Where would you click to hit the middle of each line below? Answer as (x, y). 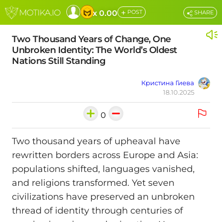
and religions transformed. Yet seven (93, 183)
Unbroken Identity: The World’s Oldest (95, 50)
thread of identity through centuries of (97, 211)
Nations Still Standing (58, 61)
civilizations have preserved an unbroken (103, 197)
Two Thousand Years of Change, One (91, 39)
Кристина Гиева (168, 83)
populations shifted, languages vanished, (103, 169)
